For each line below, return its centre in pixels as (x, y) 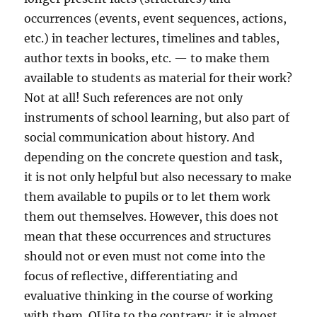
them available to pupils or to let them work (148, 197)
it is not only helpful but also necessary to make (158, 177)
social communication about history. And (140, 138)
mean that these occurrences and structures (148, 237)
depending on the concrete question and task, (154, 157)
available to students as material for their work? (158, 78)
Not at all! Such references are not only (134, 98)
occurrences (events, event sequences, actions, (156, 19)
